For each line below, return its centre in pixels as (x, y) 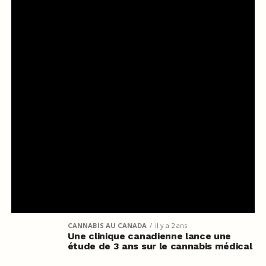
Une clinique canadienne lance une (149, 236)
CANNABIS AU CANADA (107, 225)
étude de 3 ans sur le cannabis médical (160, 246)
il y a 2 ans (171, 225)
